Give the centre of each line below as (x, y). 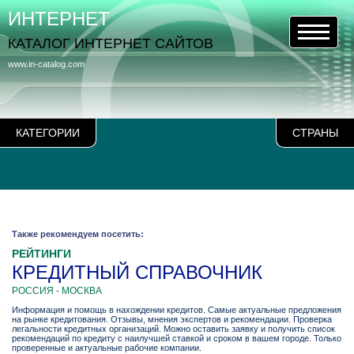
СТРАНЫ (315, 133)
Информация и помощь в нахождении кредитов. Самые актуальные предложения (177, 310)
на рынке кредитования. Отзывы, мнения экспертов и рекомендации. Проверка (172, 319)
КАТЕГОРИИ (48, 133)
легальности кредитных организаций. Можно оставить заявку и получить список (173, 329)
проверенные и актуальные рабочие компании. (107, 348)
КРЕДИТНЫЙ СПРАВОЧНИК (137, 272)
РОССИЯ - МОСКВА (57, 291)
